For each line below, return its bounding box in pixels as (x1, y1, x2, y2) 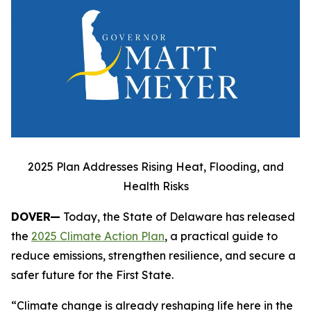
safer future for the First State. (11, 267, 174, 282)
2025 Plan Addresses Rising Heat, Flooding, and (27, 159, 284, 174)
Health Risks (122, 178, 189, 193)
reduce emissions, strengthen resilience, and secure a (11, 248, 296, 262)
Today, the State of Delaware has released (60, 209, 295, 224)
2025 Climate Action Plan (31, 228, 165, 243)
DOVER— (11, 209, 60, 224)
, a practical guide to (165, 228, 278, 243)
